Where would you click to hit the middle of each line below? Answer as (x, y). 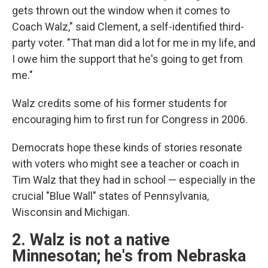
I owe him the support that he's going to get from (127, 59)
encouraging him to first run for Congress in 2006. (130, 119)
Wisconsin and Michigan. (71, 212)
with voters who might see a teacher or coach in (126, 164)
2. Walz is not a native (91, 240)
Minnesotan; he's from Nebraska (129, 256)
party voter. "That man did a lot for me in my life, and (134, 43)
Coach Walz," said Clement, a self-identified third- (128, 27)
